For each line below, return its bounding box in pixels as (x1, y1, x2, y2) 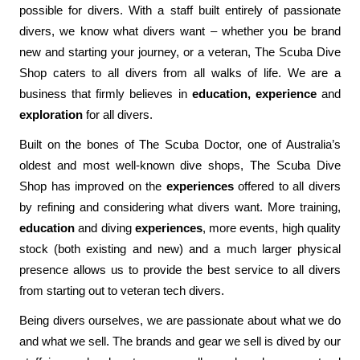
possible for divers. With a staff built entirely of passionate (18, 4, 342, 18)
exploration (18, 108, 83, 122)
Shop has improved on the (18, 179, 166, 193)
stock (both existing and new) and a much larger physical (18, 242, 342, 256)
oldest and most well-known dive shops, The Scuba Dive (18, 158, 342, 172)
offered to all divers (233, 179, 342, 193)
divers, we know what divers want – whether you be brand (18, 25, 342, 39)
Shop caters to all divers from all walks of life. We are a (18, 67, 342, 80)
